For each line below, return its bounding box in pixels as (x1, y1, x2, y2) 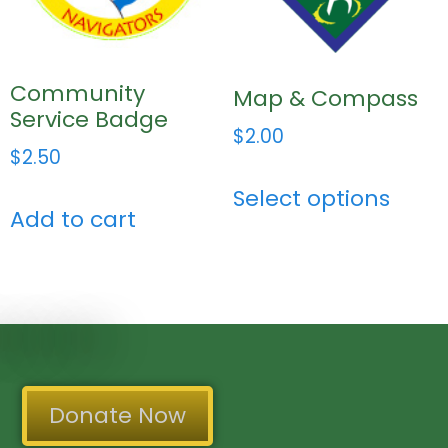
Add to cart (10, 204, 136, 236)
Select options (232, 183, 390, 215)
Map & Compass (232, 82, 418, 114)
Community (10, 77, 145, 109)
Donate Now (49, 399, 186, 431)
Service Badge (10, 103, 168, 135)
